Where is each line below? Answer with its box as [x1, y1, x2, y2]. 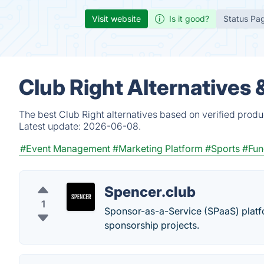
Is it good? [169, 14, 209, 24]
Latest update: [19, 120, 83, 132]
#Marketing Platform [113, 143, 203, 154]
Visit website [92, 14, 141, 24]
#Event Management [20, 143, 110, 154]
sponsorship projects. [104, 219, 199, 231]
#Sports [205, 143, 240, 154]
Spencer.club [104, 183, 196, 200]
